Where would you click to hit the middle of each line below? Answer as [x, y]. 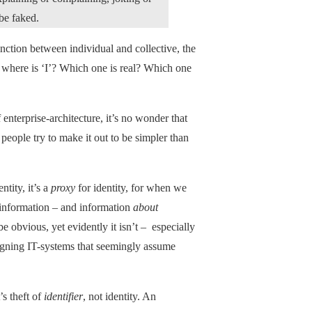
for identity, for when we [131, 187]
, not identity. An [119, 296]
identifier [63, 296]
